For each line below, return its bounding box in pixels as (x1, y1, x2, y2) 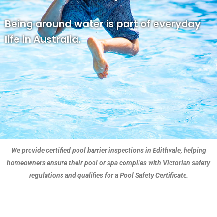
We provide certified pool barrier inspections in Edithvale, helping (11, 146, 206, 154)
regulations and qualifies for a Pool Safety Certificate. (29, 171, 188, 179)
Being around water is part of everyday (5, 17, 201, 31)
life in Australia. (5, 32, 81, 46)
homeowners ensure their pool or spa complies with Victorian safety (7, 159, 210, 167)
